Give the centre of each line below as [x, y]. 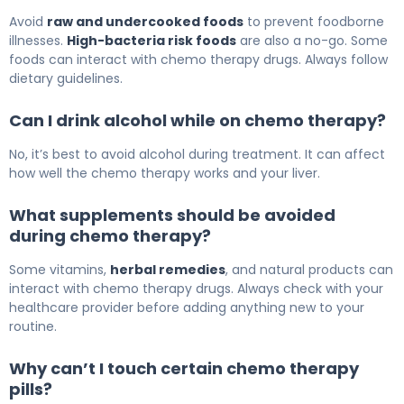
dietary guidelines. [66, 79]
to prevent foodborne [314, 22]
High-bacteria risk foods [151, 41]
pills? [31, 390]
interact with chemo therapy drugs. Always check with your [196, 289]
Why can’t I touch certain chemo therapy [184, 369]
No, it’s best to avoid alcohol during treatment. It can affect [197, 155]
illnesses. [38, 41]
